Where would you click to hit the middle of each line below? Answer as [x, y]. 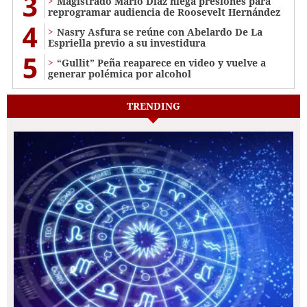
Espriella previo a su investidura [127, 43]
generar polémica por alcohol [120, 74]
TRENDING [153, 106]
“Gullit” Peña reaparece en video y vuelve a [161, 63]
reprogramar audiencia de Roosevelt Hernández [164, 12]
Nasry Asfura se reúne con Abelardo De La [160, 32]
